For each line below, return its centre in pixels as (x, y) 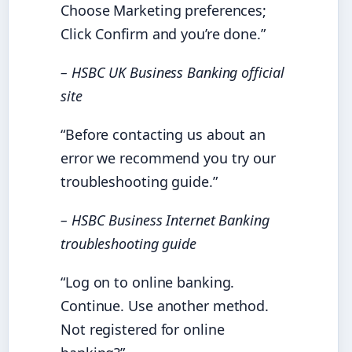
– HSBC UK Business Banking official (172, 73)
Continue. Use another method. (165, 305)
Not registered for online (143, 329)
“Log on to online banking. (148, 282)
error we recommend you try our (168, 158)
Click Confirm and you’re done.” (163, 34)
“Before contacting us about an (163, 135)
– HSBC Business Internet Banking (165, 220)
